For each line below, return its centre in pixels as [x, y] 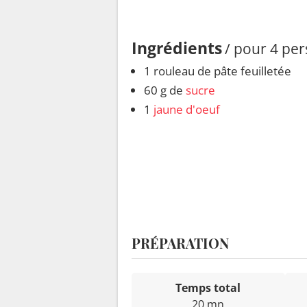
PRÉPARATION [180, 243]
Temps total [208, 288]
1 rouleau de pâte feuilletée [218, 71]
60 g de [165, 90]
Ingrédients [177, 49]
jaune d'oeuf [187, 110]
